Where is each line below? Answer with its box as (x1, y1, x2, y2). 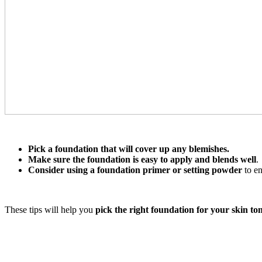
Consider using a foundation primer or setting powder (28, 165, 242, 175)
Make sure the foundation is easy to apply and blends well (28, 154, 256, 165)
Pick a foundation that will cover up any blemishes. (28, 144, 229, 154)
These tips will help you (5, 205, 95, 215)
